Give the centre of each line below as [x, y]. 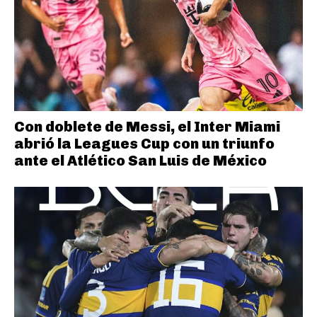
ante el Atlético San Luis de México [140, 160]
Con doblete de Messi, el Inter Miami [147, 126]
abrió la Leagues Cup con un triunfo [144, 143]
